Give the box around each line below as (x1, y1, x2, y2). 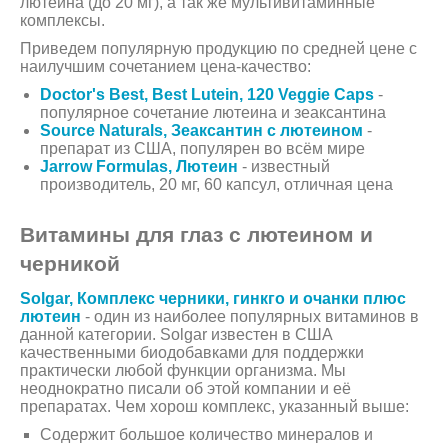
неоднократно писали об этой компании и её (20, 380, 351, 398)
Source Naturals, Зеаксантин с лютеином (40, 122, 363, 140)
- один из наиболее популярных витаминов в (81, 308, 419, 326)
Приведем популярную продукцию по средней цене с (20, 40, 417, 58)
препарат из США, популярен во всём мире (40, 140, 365, 158)
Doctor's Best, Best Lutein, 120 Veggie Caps (40, 86, 374, 104)
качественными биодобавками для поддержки (20, 344, 364, 362)
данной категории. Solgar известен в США (20, 326, 333, 344)
